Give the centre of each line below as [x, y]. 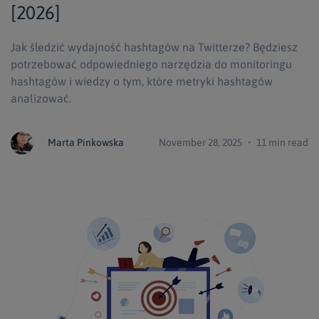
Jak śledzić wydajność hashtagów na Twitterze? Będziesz [154, 47]
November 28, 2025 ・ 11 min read [234, 142]
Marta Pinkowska [86, 142]
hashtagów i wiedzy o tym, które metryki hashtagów [142, 81]
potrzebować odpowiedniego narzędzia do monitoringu [151, 64]
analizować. [41, 98]
